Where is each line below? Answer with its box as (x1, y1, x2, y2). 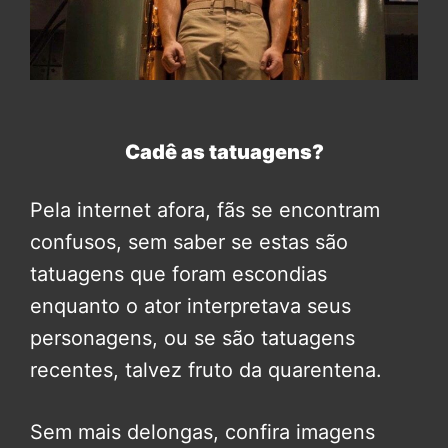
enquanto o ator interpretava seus (30, 293, 351, 318)
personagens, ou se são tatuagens (30, 325, 355, 350)
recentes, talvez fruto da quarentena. (30, 357, 382, 382)
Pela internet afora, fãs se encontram (30, 197, 380, 222)
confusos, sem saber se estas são (30, 229, 348, 254)
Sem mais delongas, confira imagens (30, 419, 375, 444)
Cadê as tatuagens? (124, 139, 324, 164)
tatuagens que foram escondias (30, 261, 327, 286)
